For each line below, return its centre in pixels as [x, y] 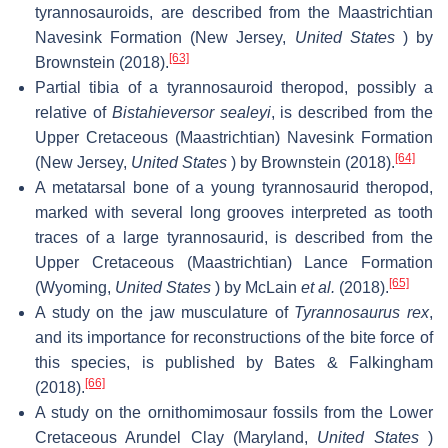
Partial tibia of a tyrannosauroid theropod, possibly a [234, 87]
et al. [318, 287]
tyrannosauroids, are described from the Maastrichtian [234, 12]
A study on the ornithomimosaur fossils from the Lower [234, 412]
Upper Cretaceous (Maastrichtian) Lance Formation [234, 262]
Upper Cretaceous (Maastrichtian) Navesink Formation [234, 137]
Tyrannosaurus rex [361, 312]
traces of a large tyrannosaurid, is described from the [234, 237]
